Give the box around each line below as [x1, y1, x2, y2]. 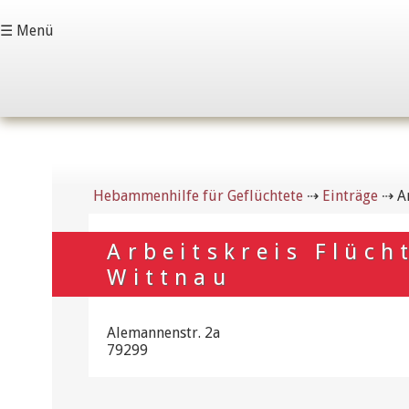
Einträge [322, 187, 379, 204]
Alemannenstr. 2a [107, 324, 221, 341]
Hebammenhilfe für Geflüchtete [93, 187, 304, 204]
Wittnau [107, 264, 232, 290]
